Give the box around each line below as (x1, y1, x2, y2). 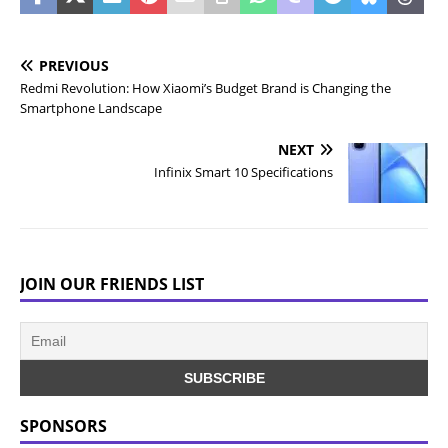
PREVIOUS (39, 56, 109, 75)
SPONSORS (20, 415, 107, 437)
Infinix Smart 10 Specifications (154, 163, 333, 181)
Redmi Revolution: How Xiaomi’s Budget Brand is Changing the (20, 79, 391, 97)
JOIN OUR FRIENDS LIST (20, 273, 204, 295)
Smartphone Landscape (20, 99, 162, 117)
